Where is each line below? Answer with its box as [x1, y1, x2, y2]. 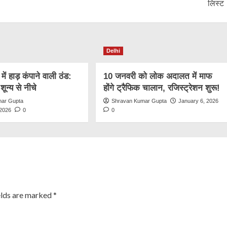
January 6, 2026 [178, 98, 218, 104]
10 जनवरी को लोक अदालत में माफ [103, 71, 212, 82]
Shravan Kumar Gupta [111, 98, 167, 104]
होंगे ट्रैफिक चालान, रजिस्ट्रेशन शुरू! [103, 83, 220, 93]
